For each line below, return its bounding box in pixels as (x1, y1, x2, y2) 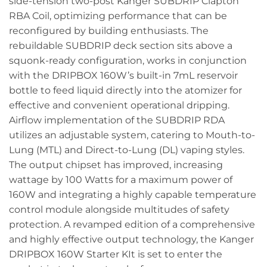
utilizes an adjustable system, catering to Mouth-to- (9, 129, 255, 141)
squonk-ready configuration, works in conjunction (9, 54, 247, 66)
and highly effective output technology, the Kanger (9, 233, 254, 245)
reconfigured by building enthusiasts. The (9, 24, 209, 36)
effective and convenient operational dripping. (9, 99, 229, 111)
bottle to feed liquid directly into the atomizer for (9, 84, 242, 96)
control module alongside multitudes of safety (9, 203, 229, 215)
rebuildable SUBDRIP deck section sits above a (9, 39, 232, 51)
